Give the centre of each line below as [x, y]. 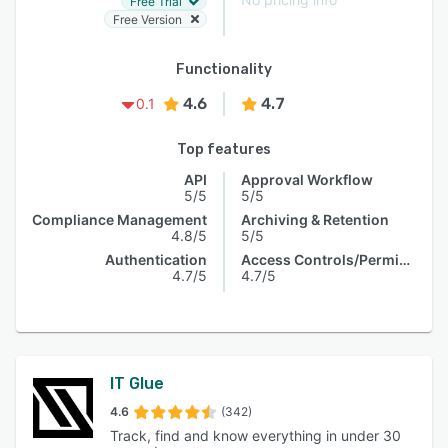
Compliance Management [119, 219]
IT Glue [137, 383]
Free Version [147, 19]
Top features [224, 149]
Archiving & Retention [315, 219]
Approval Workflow [307, 179]
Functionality [224, 69]
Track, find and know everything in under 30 [256, 435]
